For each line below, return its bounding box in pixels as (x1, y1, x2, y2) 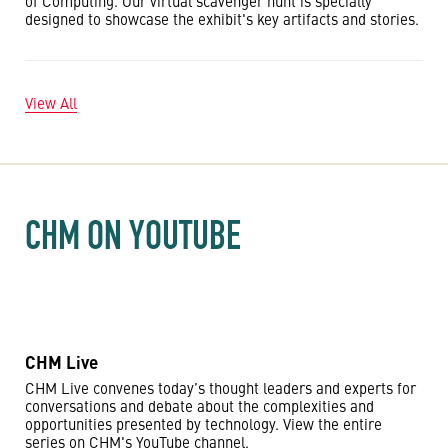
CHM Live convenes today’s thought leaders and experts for (25, 377, 416, 398)
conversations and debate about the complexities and (25, 395, 374, 416)
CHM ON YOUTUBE (25, 211, 241, 259)
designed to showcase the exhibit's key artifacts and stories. (25, 8, 419, 29)
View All (25, 92, 77, 113)
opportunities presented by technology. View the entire (25, 413, 382, 434)
